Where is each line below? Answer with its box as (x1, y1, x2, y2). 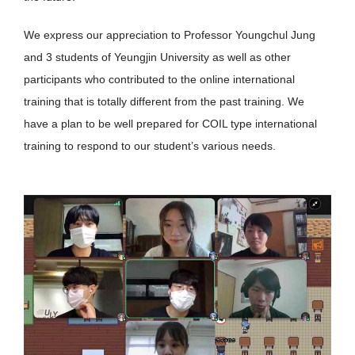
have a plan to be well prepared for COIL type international (24, 117, 317, 130)
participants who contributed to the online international (24, 73, 295, 86)
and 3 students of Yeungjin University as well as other (24, 51, 291, 63)
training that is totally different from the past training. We (24, 95, 304, 108)
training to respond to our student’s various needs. (24, 139, 276, 152)
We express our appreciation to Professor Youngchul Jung (24, 29, 315, 41)
